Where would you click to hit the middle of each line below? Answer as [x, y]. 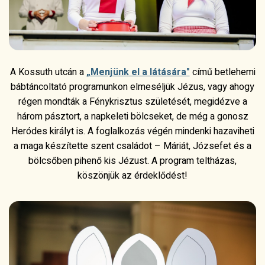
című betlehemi [222, 72]
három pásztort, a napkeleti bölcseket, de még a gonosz [132, 116]
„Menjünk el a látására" [138, 72]
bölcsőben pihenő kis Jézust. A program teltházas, [132, 161]
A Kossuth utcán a [48, 72]
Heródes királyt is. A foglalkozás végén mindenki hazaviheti [132, 131]
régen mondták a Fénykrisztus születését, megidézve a [132, 101]
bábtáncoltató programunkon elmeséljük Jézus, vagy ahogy [132, 87]
